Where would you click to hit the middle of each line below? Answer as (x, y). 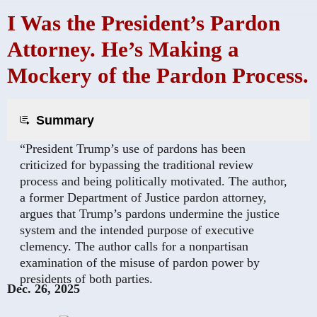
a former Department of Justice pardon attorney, (143, 198)
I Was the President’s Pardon (144, 23)
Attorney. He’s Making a (123, 49)
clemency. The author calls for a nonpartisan (134, 247)
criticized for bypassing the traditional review (137, 165)
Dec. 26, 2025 (44, 288)
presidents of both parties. (86, 279)
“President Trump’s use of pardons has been (133, 149)
